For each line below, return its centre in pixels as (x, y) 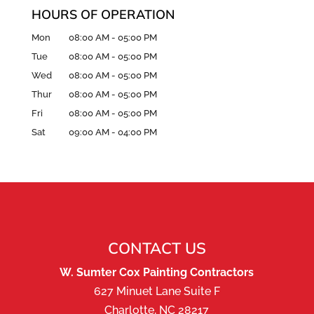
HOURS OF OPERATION (103, 15)
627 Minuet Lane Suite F (157, 292)
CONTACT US (157, 248)
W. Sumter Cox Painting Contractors (157, 273)
